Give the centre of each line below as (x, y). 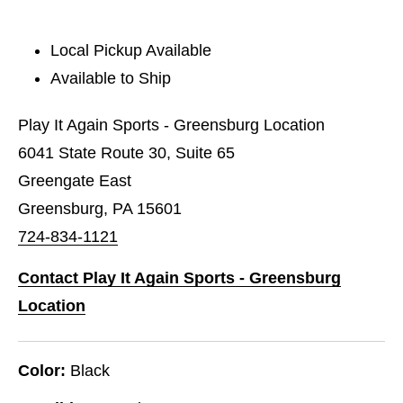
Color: (42, 370)
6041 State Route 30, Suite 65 (126, 152)
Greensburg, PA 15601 (100, 208)
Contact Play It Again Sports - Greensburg (179, 278)
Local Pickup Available (131, 50)
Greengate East (75, 180)
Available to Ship (111, 78)
